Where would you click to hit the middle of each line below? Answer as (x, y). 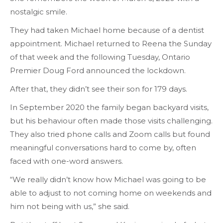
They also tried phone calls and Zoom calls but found (110, 134)
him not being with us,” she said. (70, 206)
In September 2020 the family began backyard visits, (109, 107)
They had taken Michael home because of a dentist (107, 30)
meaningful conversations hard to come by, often (103, 147)
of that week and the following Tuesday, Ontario (100, 57)
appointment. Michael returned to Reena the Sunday (111, 43)
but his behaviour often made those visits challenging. (111, 120)
